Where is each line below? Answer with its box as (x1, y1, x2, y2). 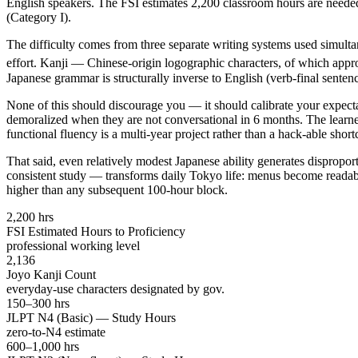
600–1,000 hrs (6, 339, 79, 353)
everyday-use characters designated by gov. (6, 281, 225, 296)
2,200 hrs (6, 209, 54, 224)
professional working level (6, 238, 140, 253)
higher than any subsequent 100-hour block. (6, 182, 228, 197)
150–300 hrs (6, 296, 70, 310)
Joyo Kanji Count (6, 267, 96, 281)
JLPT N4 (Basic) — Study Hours (6, 310, 176, 324)
